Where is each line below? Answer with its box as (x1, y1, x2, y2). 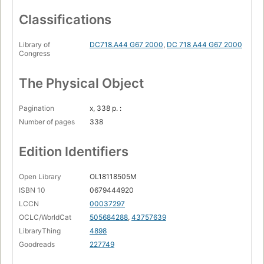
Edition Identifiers (19, 143, 128, 159)
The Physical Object (19, 75, 144, 91)
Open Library (19, 171, 61, 181)
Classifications (19, 11, 111, 27)
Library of (19, 39, 50, 49)
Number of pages (19, 117, 75, 126)
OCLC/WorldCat (19, 212, 71, 222)
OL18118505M (90, 171, 137, 181)
